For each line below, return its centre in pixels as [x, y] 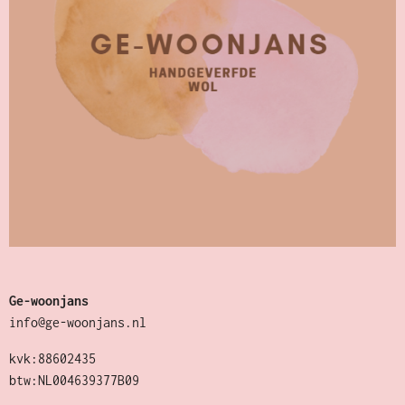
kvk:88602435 [52, 358]
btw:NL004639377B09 [74, 380]
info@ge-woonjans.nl [78, 322]
